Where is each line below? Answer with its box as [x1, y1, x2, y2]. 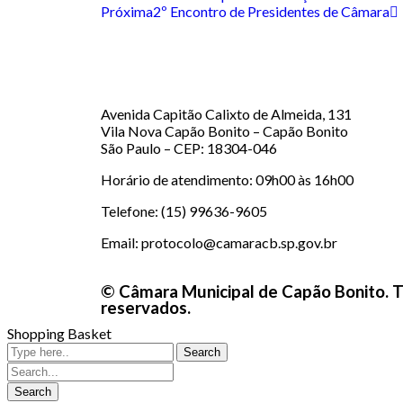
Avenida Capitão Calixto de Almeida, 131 [101, 105, 352, 122]
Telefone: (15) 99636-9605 [101, 202, 267, 219]
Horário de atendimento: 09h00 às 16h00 [101, 171, 354, 188]
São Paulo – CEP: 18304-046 [101, 139, 277, 157]
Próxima [101, 3, 153, 20]
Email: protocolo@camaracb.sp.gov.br [101, 234, 337, 251]
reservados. [101, 298, 191, 318]
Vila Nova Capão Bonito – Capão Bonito [101, 122, 348, 139]
